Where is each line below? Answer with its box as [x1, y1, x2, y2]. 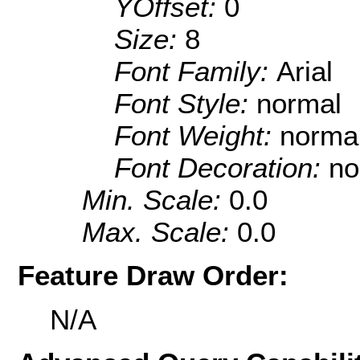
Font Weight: [114, 119, 280, 151]
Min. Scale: [82, 183, 229, 215]
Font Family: [114, 55, 276, 87]
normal [256, 87, 342, 119]
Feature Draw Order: [18, 260, 288, 292]
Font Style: [114, 87, 256, 119]
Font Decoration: [114, 151, 329, 183]
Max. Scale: [82, 215, 237, 247]
